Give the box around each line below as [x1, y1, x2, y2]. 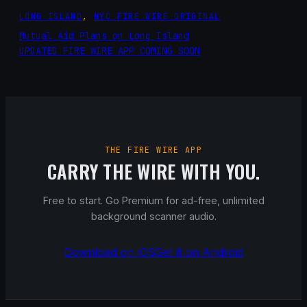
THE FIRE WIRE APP [104, 144, 203, 155]
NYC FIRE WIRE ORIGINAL [93, 11, 221, 22]
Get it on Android [155, 245, 243, 259]
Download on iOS [64, 245, 155, 259]
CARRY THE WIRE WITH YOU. [47, 157, 260, 185]
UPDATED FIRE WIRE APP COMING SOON [19, 45, 200, 58]
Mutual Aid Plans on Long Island [19, 29, 189, 42]
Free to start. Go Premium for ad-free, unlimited [42, 194, 265, 206]
